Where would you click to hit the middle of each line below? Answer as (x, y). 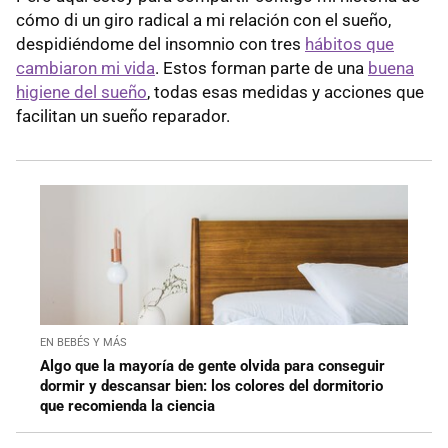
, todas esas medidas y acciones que (285, 91)
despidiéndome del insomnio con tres (160, 43)
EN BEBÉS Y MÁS (83, 342)
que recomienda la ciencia (127, 405)
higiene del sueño (81, 91)
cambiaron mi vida (85, 67)
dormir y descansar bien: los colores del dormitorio (211, 385)
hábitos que (349, 43)
